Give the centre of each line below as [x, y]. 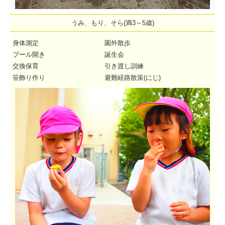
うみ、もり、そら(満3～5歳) [113, 23]
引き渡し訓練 [124, 66]
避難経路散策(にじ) [133, 78]
